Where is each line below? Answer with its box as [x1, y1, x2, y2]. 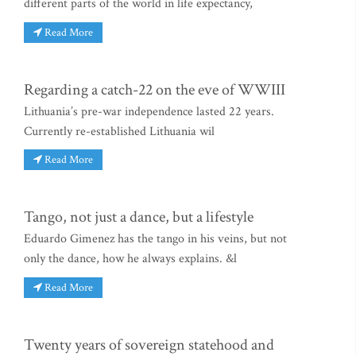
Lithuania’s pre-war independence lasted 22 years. [24, 103, 274, 120]
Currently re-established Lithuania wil [24, 122, 215, 140]
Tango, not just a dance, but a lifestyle [24, 207, 253, 228]
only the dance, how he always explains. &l [24, 250, 237, 268]
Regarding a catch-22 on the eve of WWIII [24, 79, 285, 100]
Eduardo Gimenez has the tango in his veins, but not [24, 230, 287, 248]
